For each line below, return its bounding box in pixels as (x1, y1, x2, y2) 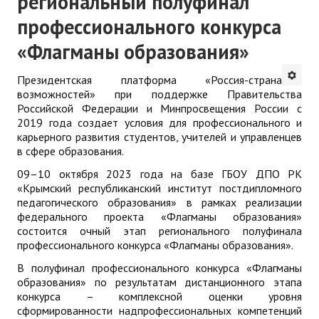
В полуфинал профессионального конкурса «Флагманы (17, 260, 302, 275)
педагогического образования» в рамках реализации (17, 194, 302, 209)
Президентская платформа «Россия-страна (17, 72, 282, 87)
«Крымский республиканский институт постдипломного (17, 180, 302, 195)
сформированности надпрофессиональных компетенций (17, 303, 302, 318)
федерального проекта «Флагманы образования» (17, 209, 302, 224)
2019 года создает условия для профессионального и (17, 115, 302, 130)
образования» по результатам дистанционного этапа (17, 274, 302, 289)
